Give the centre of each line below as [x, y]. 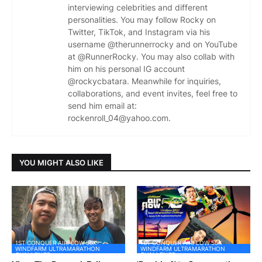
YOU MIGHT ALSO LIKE [61, 162]
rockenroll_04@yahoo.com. [119, 118]
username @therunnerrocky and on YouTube [153, 44]
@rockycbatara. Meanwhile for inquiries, [144, 81]
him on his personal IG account [126, 69]
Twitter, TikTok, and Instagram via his [139, 32]
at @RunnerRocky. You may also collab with [151, 56]
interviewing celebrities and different [138, 7]
